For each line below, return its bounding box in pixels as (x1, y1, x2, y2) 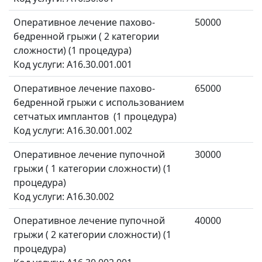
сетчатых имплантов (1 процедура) (13, 110, 177, 123)
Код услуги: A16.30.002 (13, 190, 116, 204)
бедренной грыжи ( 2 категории (13, 30, 159, 43)
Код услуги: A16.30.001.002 (13, 124, 135, 137)
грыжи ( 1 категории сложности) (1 (13, 162, 171, 175)
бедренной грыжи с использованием (13, 96, 184, 109)
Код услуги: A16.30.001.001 (13, 58, 135, 71)
